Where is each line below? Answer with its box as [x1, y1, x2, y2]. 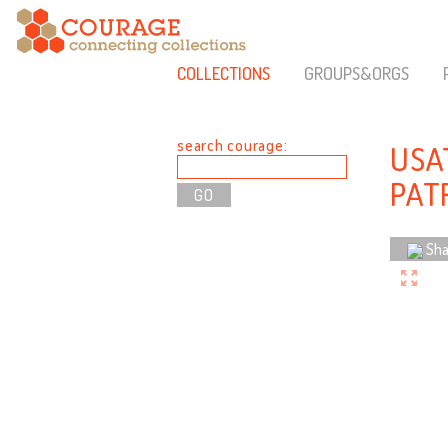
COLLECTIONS [177, 62, 270, 84]
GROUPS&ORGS [303, 62, 409, 84]
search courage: [177, 135, 288, 155]
